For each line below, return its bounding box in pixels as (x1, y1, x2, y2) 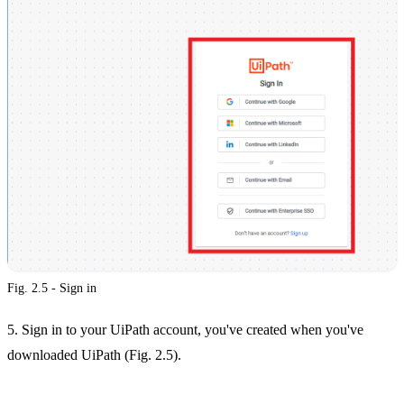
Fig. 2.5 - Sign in (7, 280, 96, 295)
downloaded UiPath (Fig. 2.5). (7, 346, 181, 363)
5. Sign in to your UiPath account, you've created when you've (7, 321, 363, 337)
